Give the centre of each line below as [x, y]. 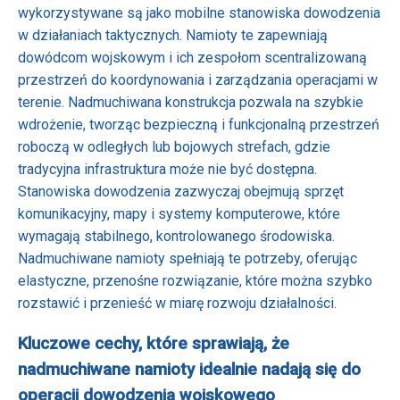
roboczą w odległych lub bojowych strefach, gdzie [174, 147]
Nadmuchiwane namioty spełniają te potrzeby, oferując [187, 259]
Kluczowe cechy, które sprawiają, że [154, 344]
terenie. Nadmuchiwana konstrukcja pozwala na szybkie [191, 103]
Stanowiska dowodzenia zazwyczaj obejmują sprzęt [181, 192]
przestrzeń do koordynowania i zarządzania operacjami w [198, 80]
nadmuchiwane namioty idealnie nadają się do [189, 370]
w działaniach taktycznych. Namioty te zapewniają [173, 36]
